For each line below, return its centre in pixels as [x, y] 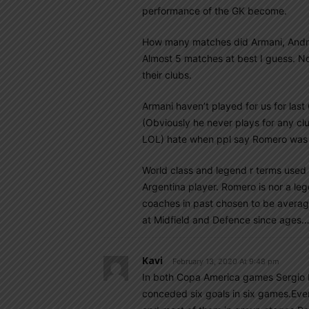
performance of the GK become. [215, 11]
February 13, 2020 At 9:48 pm [226, 261]
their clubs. [167, 75]
